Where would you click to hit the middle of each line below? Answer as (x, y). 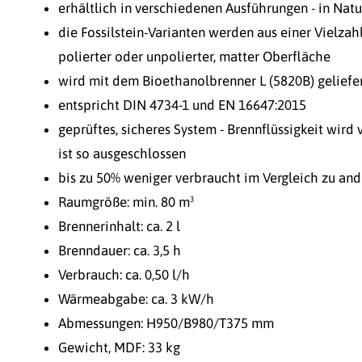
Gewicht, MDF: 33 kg (119, 347)
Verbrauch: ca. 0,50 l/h (124, 274)
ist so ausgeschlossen (122, 153)
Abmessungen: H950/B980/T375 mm (166, 323)
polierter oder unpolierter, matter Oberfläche (194, 56)
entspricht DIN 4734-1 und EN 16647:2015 (182, 105)
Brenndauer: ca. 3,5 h (120, 250)
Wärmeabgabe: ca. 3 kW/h (136, 299)
